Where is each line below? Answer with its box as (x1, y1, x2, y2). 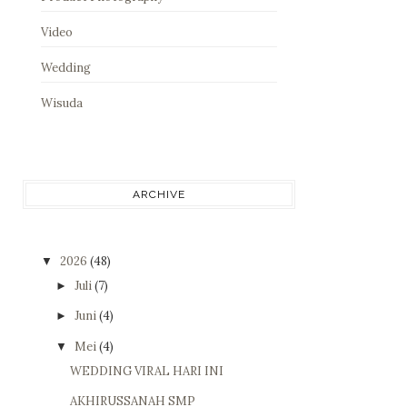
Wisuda (41, 94, 83, 111)
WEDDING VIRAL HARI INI (70, 362, 224, 379)
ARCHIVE (133, 187, 185, 201)
